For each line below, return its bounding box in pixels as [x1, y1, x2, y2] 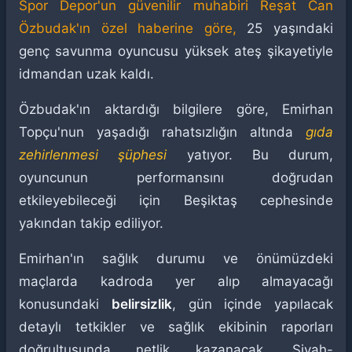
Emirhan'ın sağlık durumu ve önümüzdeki [19, 251, 333, 266]
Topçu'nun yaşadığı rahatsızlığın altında [19, 124, 306, 140]
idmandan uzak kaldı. [19, 66, 154, 82]
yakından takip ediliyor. [19, 215, 163, 231]
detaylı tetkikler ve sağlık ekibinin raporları [19, 319, 333, 335]
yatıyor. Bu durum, [167, 147, 333, 163]
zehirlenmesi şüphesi [19, 147, 167, 163]
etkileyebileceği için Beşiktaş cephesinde [19, 192, 333, 208]
